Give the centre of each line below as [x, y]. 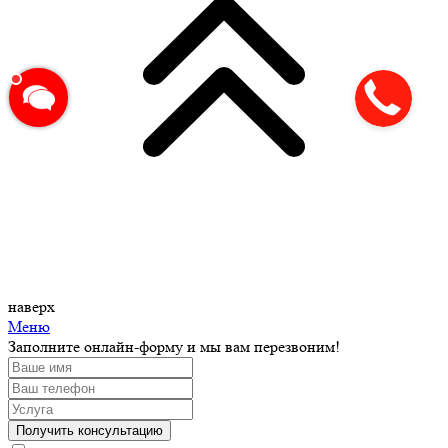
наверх [31, 307]
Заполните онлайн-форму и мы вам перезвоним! [174, 347]
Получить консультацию [89, 431]
